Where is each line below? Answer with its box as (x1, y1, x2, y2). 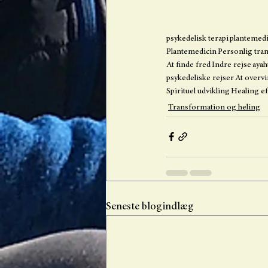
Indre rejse (212, 60, 251, 69)
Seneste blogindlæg (106, 201, 194, 212)
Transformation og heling (168, 103, 260, 112)
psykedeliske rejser (166, 74, 234, 83)
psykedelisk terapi (166, 34, 229, 43)
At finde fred (166, 60, 211, 69)
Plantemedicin (166, 47, 217, 56)
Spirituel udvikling (166, 87, 230, 96)
